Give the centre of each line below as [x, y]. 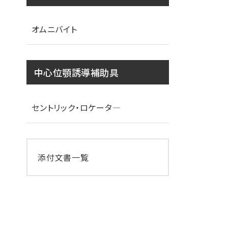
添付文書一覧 [63, 157]
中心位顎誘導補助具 [77, 72]
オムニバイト [54, 29]
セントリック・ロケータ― [76, 107]
